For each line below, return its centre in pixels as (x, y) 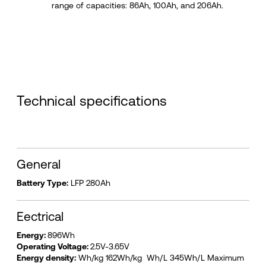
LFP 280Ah (89, 183)
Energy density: (46, 257)
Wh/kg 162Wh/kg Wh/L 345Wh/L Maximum (160, 257)
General (38, 164)
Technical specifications (91, 100)
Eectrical (40, 216)
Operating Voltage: (53, 246)
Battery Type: (42, 183)
